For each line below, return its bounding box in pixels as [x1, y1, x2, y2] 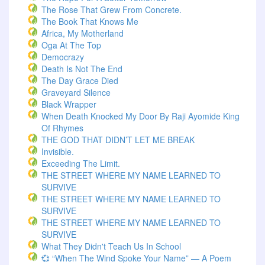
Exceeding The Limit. [41, 157, 120, 169]
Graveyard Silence [41, 86, 111, 98]
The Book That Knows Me [41, 15, 138, 27]
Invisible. [41, 146, 74, 157]
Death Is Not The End [41, 63, 122, 75]
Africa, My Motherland [41, 27, 124, 39]
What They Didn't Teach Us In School [41, 240, 181, 252]
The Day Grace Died [41, 75, 118, 86]
